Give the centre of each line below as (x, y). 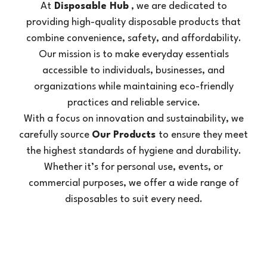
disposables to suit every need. (133, 199)
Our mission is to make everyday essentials (133, 55)
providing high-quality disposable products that (133, 22)
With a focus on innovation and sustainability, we (133, 119)
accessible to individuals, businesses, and (133, 71)
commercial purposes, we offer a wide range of (133, 183)
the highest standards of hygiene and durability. (133, 151)
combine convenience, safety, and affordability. (133, 38)
